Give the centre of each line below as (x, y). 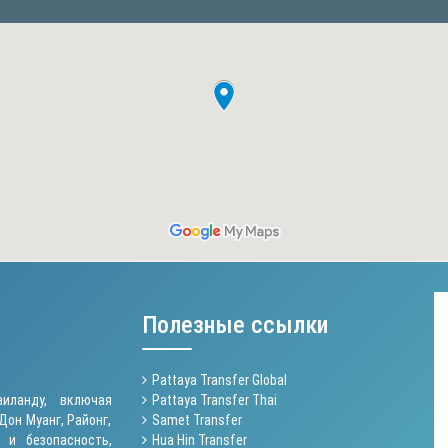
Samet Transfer (196, 420)
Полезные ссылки (234, 325)
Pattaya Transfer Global (219, 380)
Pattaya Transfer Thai (214, 400)
